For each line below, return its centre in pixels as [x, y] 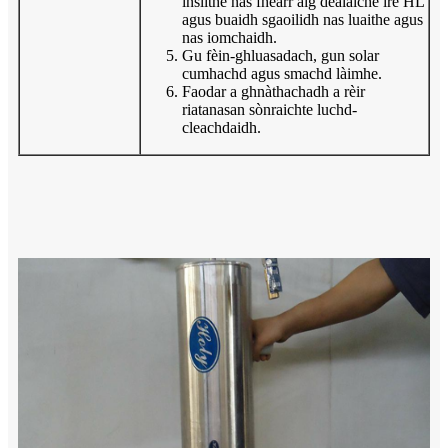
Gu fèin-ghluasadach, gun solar [280, 55]
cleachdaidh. [221, 127]
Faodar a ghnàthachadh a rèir [273, 91]
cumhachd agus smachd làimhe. [282, 73]
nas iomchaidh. [229, 37]
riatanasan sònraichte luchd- [269, 109]
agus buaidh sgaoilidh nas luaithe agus [302, 19]
